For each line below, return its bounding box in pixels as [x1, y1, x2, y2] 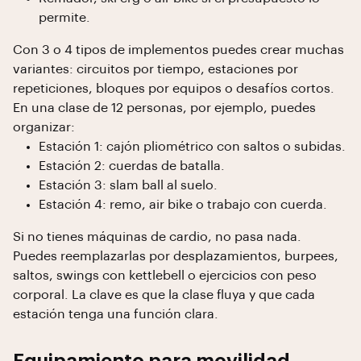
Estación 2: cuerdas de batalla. [39, 160, 225, 172]
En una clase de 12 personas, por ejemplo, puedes [13, 102, 316, 114]
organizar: [13, 121, 75, 134]
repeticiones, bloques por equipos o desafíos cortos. [13, 82, 334, 95]
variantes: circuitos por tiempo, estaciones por [13, 63, 298, 76]
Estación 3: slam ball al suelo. [39, 179, 218, 192]
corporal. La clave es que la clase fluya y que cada [13, 288, 315, 301]
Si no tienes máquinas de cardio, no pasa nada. [13, 230, 301, 243]
